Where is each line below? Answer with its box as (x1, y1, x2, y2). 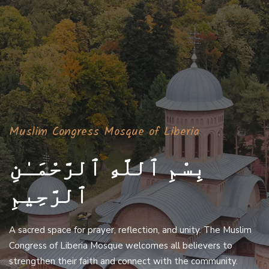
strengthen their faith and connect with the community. (9, 255, 238, 267)
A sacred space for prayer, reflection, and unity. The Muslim (9, 223, 252, 236)
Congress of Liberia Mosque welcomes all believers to (9, 239, 232, 252)
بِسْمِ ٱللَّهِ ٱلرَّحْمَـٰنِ (9, 153, 206, 181)
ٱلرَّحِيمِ (9, 181, 88, 208)
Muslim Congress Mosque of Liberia (9, 122, 199, 142)
